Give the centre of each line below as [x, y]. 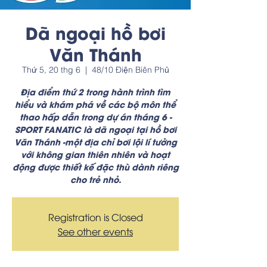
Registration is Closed [95, 217]
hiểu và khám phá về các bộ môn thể [95, 104]
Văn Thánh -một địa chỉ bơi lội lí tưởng [95, 142]
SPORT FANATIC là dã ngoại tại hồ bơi [95, 129]
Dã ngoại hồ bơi [95, 32]
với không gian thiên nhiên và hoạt [95, 154]
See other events [95, 231]
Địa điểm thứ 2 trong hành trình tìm [95, 91]
